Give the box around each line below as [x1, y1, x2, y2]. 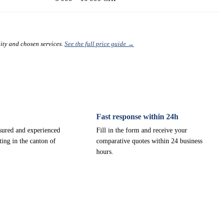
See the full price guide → [65, 40, 134, 47]
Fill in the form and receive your [96, 127, 188, 134]
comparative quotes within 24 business [96, 137, 203, 145]
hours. [96, 148, 114, 155]
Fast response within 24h [96, 112, 179, 121]
